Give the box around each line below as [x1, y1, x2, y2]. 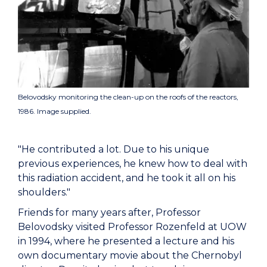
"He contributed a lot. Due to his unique [18, 144, 209, 156]
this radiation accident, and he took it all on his [18, 172, 235, 184]
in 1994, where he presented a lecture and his [18, 235, 234, 247]
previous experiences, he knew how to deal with [18, 158, 247, 170]
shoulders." [18, 187, 70, 198]
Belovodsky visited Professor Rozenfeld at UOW [18, 221, 247, 233]
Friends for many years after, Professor [18, 207, 201, 219]
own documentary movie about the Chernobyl [18, 250, 242, 262]
